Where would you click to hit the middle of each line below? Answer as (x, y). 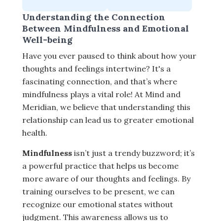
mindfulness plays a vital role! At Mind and (101, 94)
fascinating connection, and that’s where (100, 81)
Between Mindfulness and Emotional (106, 28)
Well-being (47, 40)
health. (35, 133)
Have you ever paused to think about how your (109, 56)
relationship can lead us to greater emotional (108, 120)
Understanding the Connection (94, 17)
